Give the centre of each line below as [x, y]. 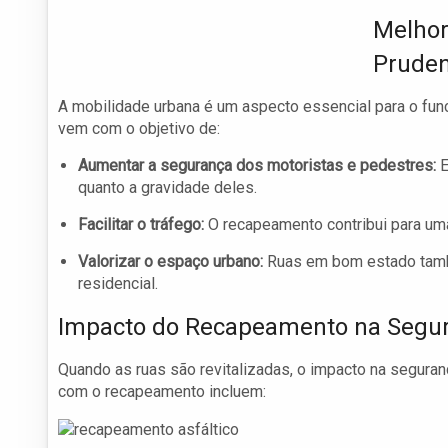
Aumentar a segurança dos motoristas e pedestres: [257, 166]
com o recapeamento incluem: [162, 392]
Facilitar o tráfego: [141, 225]
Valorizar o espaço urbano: [170, 262]
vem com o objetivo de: [139, 129]
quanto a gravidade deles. [167, 188]
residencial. [118, 284]
